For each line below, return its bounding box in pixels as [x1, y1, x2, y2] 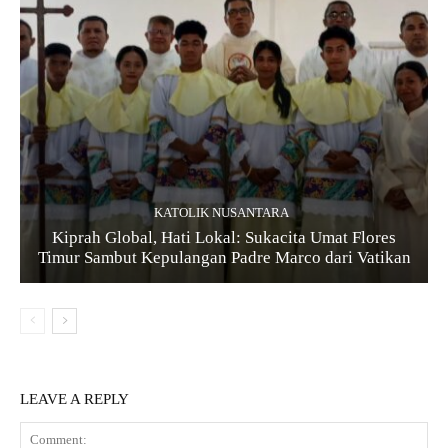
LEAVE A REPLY [20, 390, 129, 407]
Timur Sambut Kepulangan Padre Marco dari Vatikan [37, 247, 411, 267]
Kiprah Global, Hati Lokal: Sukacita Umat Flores [52, 227, 396, 247]
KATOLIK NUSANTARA [154, 204, 289, 220]
